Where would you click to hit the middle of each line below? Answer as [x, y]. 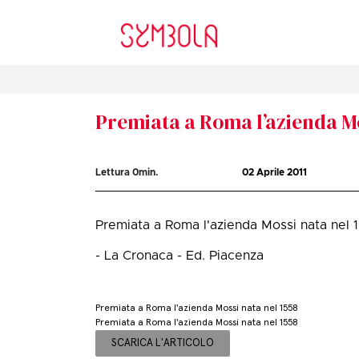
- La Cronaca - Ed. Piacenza [180, 256]
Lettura [114, 173]
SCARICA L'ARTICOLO [163, 343]
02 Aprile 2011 [275, 173]
